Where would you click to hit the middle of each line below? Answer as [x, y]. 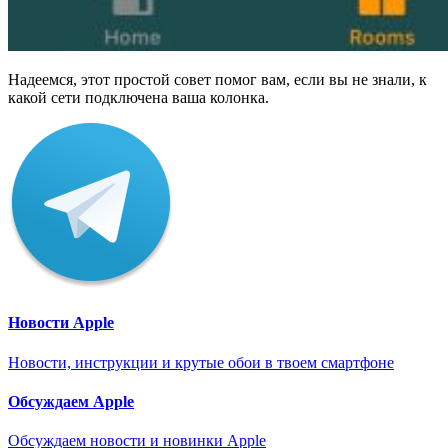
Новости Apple [61, 323]
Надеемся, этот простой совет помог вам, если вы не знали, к [217, 80]
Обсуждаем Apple [71, 401]
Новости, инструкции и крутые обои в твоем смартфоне [201, 362]
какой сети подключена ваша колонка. [138, 98]
